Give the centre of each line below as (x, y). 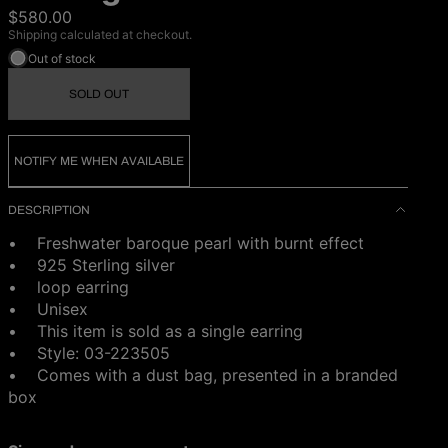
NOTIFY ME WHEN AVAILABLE (99, 160)
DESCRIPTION (49, 210)
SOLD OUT (99, 93)
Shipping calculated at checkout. (100, 34)
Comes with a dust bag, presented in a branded (217, 375)
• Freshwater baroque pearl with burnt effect (186, 243)
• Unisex (48, 309)
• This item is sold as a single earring (155, 331)
